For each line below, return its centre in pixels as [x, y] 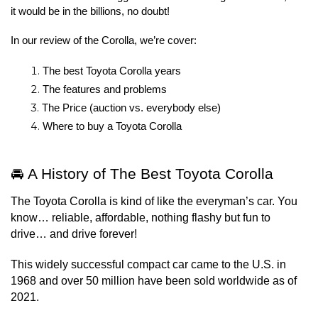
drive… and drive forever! [74, 234]
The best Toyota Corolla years [112, 71]
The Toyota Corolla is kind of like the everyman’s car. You [154, 201]
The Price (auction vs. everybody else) [131, 108]
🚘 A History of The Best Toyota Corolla [142, 174]
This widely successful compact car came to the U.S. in [148, 264]
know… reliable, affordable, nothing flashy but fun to [141, 218]
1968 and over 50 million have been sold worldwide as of [154, 281]
